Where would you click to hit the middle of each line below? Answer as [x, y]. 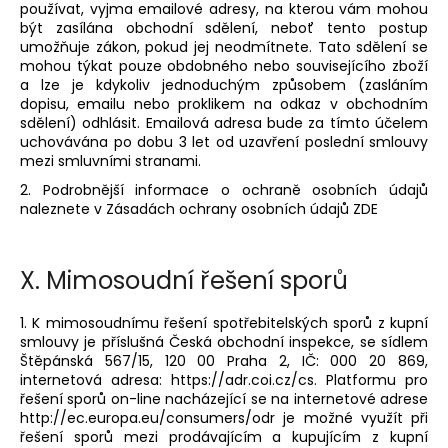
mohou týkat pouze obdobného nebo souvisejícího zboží [224, 65]
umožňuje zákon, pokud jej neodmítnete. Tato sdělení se [224, 46]
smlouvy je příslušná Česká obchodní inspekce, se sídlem [224, 341]
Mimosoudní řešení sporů [197, 280]
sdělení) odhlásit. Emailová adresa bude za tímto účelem [224, 122]
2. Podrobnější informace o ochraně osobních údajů [224, 189]
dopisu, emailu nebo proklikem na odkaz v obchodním [224, 103]
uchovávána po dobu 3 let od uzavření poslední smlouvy [224, 141]
